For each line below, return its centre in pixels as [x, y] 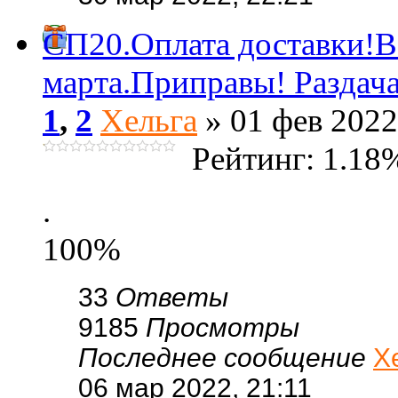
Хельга [149, 120]
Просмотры [223, 327]
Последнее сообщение [226, 358]
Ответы [172, 297]
